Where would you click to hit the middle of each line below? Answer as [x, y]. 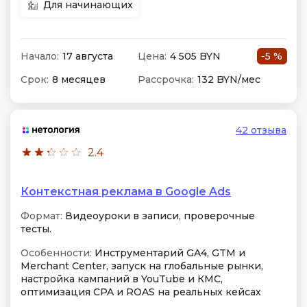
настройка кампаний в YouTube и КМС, [122, 279]
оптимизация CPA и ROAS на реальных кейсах [141, 292]
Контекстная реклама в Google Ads [126, 192]
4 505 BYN [195, 56]
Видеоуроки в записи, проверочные [159, 216]
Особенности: [56, 253]
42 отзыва [261, 130]
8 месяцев [79, 79]
